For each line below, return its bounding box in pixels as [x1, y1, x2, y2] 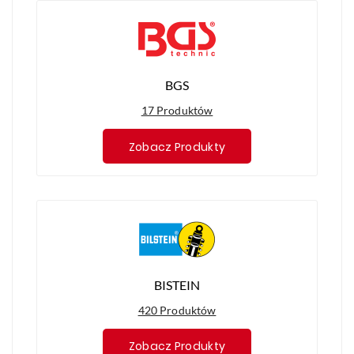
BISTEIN [153, 277, 201, 292]
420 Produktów [137, 303, 217, 317]
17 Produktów [141, 104, 213, 118]
